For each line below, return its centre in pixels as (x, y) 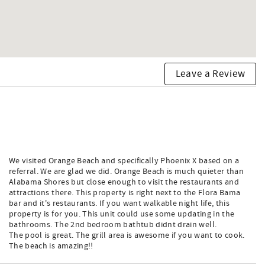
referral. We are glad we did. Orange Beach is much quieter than (127, 172)
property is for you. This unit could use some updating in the (122, 214)
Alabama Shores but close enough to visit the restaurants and (124, 182)
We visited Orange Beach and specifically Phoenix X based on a (124, 161)
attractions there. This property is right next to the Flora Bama (125, 193)
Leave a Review (210, 74)
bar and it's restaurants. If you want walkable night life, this (119, 203)
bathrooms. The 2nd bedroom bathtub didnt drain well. (113, 225)
